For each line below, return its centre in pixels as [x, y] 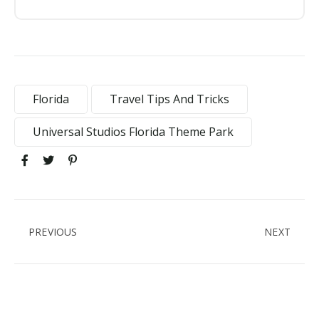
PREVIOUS [53, 231]
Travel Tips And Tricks [169, 99]
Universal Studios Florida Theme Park [133, 131]
